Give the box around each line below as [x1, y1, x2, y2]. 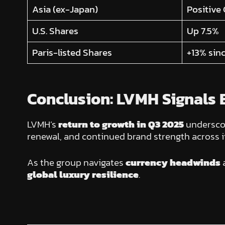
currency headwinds [125, 155, 220, 170]
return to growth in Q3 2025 [58, 117, 184, 132]
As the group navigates [27, 155, 126, 170]
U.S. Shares [32, 24, 79, 39]
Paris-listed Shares [32, 45, 113, 60]
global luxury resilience [27, 167, 139, 182]
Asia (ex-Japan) [32, 2, 98, 17]
